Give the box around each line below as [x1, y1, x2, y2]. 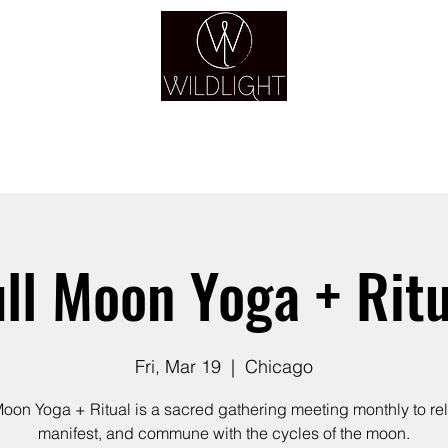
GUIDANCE [247, 145, 327, 178]
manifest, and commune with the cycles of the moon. [38, 423, 410, 444]
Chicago [245, 355, 313, 379]
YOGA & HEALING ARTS [167, 101, 281, 123]
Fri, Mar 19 [135, 355, 221, 379]
